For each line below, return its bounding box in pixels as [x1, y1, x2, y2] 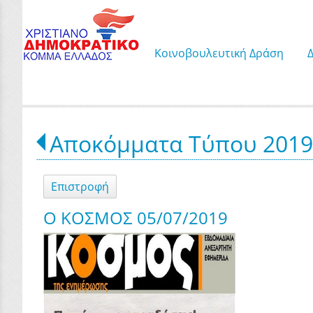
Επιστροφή [51, 179, 109, 194]
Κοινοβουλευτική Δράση [154, 45, 284, 61]
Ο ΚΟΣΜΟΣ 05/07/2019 [43, 206, 228, 229]
